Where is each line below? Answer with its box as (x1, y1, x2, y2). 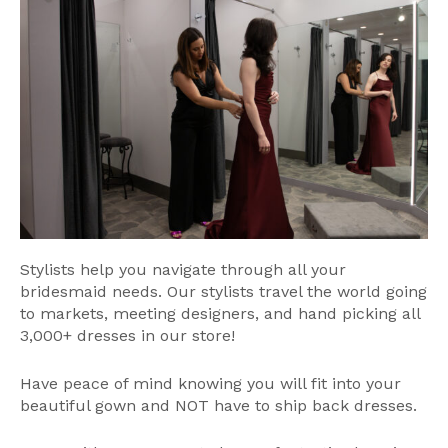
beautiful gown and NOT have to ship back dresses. (20, 395, 417, 415)
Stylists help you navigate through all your (20, 260, 346, 280)
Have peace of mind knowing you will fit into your (20, 373, 401, 393)
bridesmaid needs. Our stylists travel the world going (20, 282, 427, 302)
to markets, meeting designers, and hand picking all (20, 304, 420, 324)
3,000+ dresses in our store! (20, 326, 235, 346)
